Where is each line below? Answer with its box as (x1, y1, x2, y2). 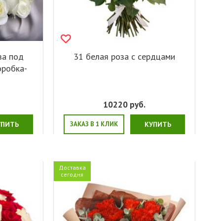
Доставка (58, 163, 86, 171)
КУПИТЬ (144, 119, 171, 129)
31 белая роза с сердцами (73, 50, 175, 62)
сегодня (61, 170, 84, 178)
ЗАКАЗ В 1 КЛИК (70, 119, 118, 128)
